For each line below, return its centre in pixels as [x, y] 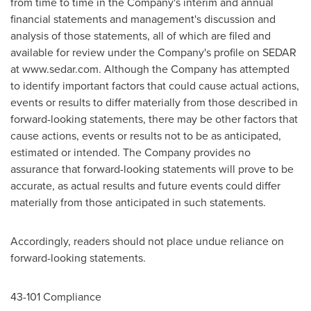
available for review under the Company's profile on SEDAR [153, 52]
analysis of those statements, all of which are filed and [141, 35]
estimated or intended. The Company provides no [131, 152]
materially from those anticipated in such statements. [138, 202]
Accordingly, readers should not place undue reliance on [147, 241]
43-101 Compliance [56, 296]
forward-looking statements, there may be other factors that [154, 119]
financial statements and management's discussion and [143, 19]
